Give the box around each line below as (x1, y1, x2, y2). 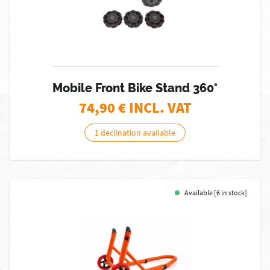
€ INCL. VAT (118, 98, 192, 117)
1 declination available (95, 127, 175, 138)
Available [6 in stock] (184, 188, 247, 197)
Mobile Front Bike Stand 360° (52, 81, 218, 95)
